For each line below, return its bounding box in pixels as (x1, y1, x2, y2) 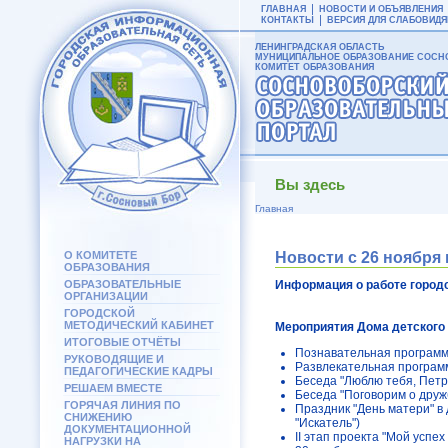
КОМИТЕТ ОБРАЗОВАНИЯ (255, 62, 374, 72)
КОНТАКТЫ (261, 15, 314, 25)
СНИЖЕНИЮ (64, 411, 132, 423)
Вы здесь (275, 176, 345, 193)
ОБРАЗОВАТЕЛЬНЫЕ (64, 278, 181, 290)
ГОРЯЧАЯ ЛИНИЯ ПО (64, 399, 181, 411)
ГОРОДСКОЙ (64, 307, 135, 319)
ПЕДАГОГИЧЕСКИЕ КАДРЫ (64, 365, 213, 377)
